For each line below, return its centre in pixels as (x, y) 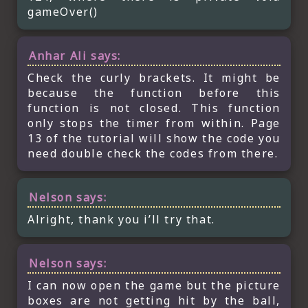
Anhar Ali (58, 55)
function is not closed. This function (154, 108)
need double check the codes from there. (153, 153)
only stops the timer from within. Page (154, 123)
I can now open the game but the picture (154, 285)
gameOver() (63, 11)
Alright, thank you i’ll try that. (121, 219)
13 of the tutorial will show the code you (154, 138)
